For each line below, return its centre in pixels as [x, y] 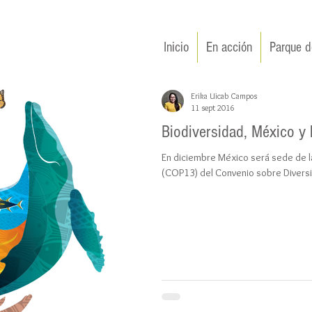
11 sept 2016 [212, 108]
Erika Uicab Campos [224, 96]
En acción [229, 47]
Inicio [176, 47]
